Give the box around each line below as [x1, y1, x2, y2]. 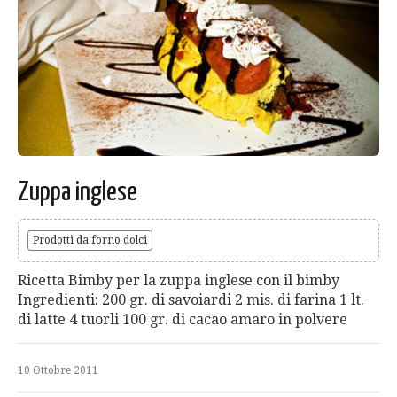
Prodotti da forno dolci [33, 233, 147, 246]
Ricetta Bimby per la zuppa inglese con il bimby [18, 271, 339, 289]
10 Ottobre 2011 [18, 363, 98, 377]
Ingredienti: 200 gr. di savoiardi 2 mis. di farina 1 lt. [18, 291, 364, 308]
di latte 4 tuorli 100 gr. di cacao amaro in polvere [18, 310, 347, 328]
